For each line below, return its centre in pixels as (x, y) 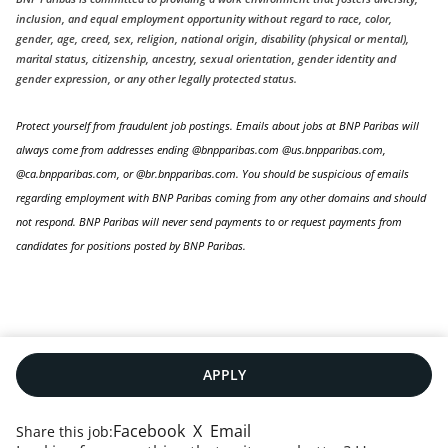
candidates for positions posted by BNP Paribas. (132, 246)
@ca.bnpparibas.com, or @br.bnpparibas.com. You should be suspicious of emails (212, 174)
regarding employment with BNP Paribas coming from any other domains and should (221, 198)
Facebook (149, 431)
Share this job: (64, 431)
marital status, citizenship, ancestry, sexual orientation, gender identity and (206, 59)
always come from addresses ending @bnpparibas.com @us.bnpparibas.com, (201, 150)
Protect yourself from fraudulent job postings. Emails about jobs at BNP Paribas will (217, 126)
